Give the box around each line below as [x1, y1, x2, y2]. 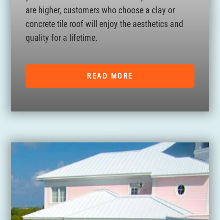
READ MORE [87, 72, 133, 81]
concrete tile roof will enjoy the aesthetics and [26, 19, 184, 29]
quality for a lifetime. [26, 32, 98, 43]
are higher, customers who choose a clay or [26, 5, 175, 15]
